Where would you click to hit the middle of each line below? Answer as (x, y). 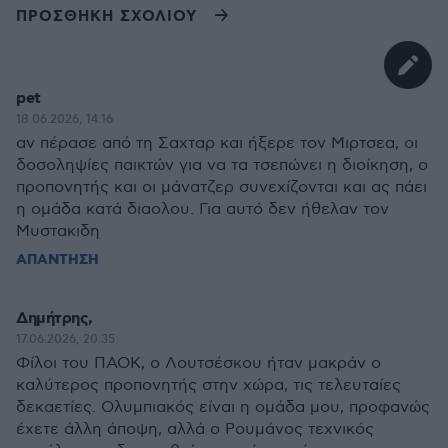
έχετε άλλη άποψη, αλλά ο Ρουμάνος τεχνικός (195, 429)
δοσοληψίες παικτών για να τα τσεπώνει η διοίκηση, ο (222, 165)
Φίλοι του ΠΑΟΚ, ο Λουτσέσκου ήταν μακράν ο (198, 363)
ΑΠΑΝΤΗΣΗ (57, 260)
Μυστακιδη (58, 231)
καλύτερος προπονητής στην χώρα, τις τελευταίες (208, 385)
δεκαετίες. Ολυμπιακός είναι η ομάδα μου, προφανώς (223, 407)
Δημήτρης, (54, 318)
